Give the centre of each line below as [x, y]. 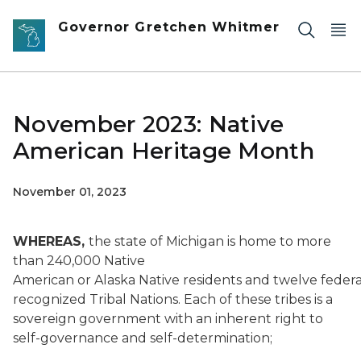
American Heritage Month [164, 151]
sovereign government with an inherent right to [168, 319]
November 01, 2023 [70, 192]
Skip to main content [73, 17]
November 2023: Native [149, 124]
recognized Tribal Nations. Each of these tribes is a [173, 299]
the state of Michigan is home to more [210, 241]
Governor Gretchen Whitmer [169, 27]
